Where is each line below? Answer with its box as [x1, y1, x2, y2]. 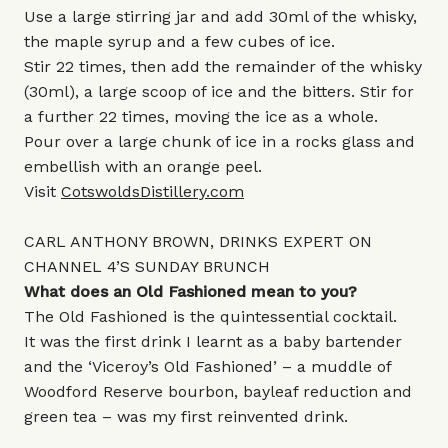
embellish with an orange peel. [24, 157, 267, 176]
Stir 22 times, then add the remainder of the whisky [24, 57, 422, 76]
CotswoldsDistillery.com [61, 182, 244, 201]
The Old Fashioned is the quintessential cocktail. [24, 307, 397, 326]
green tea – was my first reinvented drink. [24, 407, 348, 426]
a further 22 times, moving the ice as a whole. [24, 107, 383, 126]
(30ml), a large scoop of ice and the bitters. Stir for [24, 82, 414, 101]
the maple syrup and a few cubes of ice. [24, 32, 340, 51]
